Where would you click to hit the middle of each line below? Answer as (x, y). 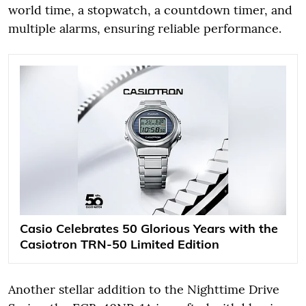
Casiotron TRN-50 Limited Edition (120, 244)
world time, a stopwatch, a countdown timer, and (150, 10)
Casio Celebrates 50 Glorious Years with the (149, 228)
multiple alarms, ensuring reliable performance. (145, 28)
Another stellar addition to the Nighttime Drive (144, 289)
